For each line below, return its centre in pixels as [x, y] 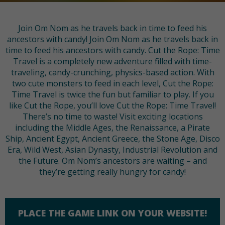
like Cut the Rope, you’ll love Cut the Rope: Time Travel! [113, 106]
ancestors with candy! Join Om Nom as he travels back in [113, 39]
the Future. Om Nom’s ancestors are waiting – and [113, 161]
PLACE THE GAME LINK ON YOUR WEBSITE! [113, 213]
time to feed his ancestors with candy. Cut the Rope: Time [113, 50]
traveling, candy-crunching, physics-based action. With [113, 73]
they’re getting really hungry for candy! [113, 172]
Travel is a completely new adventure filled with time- [113, 62]
